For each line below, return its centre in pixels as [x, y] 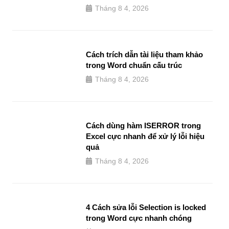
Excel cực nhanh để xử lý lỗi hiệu [145, 136]
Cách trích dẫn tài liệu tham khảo [144, 54]
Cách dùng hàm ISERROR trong [143, 125]
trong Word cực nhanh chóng [139, 218]
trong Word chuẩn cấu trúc [134, 65]
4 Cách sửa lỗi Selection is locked [146, 207]
